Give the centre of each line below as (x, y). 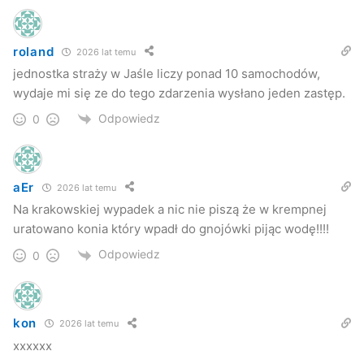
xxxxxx (32, 345)
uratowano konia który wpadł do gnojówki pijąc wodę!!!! (171, 229)
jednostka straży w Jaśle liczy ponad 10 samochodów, (167, 74)
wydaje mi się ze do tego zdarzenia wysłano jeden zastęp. (179, 93)
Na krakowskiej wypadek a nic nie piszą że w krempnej (170, 210)
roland (34, 51)
